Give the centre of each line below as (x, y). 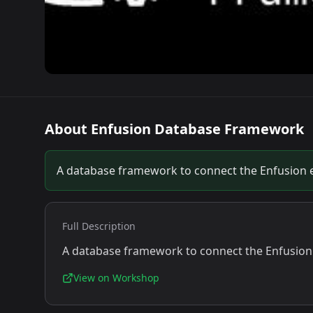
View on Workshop (116, 278)
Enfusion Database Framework (197, 129)
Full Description (99, 226)
